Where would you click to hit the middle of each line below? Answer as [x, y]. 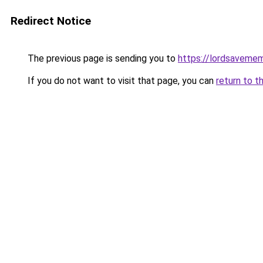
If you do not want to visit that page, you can [121, 81]
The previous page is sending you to [102, 58]
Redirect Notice [51, 21]
